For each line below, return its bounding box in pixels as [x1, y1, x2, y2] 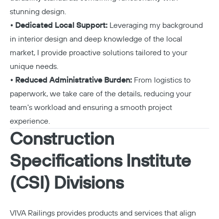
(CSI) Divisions [10, 172, 124, 195]
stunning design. [10, 6, 66, 17]
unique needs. [10, 61, 58, 71]
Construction [10, 128, 114, 151]
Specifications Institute [10, 150, 191, 173]
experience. [10, 116, 50, 126]
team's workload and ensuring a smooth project [10, 102, 172, 112]
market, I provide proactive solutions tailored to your [10, 47, 187, 58]
